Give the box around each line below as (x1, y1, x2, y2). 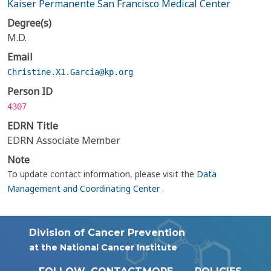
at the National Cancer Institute (29, 242, 177, 253)
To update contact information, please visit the (7, 168, 197, 180)
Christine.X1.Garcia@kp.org (7, 67, 133, 77)
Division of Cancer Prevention (29, 227, 185, 238)
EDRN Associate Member (7, 134, 120, 147)
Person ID (7, 85, 53, 98)
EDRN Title (7, 119, 58, 132)
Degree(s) (7, 16, 51, 30)
